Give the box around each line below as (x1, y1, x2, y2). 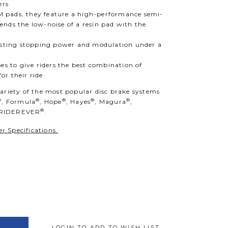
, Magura (95, 98, 127, 105)
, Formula (2, 98, 36, 105)
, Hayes (66, 98, 91, 105)
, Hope (40, 98, 62, 105)
